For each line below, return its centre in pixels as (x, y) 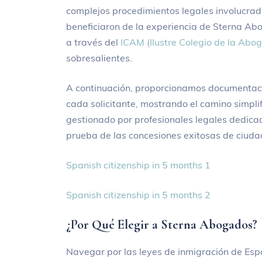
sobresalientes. (99, 58)
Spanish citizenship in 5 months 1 (139, 165)
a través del (94, 42)
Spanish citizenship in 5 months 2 (139, 195)
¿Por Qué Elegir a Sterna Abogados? (162, 225)
